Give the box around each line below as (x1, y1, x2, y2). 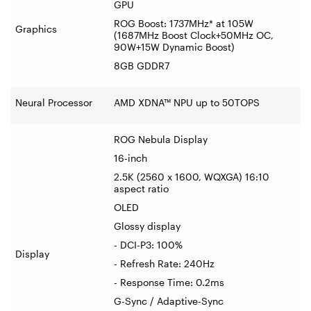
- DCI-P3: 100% (114, 238, 183, 251)
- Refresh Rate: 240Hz (114, 257, 215, 269)
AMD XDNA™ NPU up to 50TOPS (114, 96, 260, 108)
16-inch (114, 151, 147, 164)
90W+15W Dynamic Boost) (114, 40, 235, 53)
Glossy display (114, 219, 180, 232)
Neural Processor (15, 96, 92, 108)
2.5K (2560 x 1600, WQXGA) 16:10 (114, 170, 269, 183)
